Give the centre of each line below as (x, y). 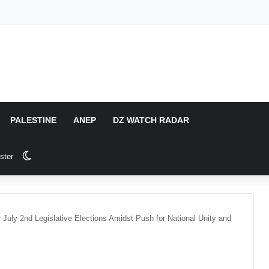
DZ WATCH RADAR (151, 120)
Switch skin (56, 156)
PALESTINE (34, 120)
